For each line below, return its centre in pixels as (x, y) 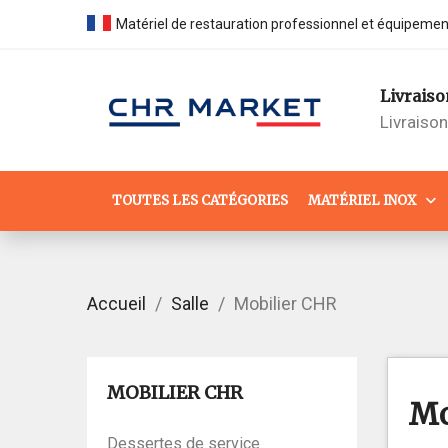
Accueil (116, 303)
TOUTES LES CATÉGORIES (200, 200)
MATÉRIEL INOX (362, 200)
